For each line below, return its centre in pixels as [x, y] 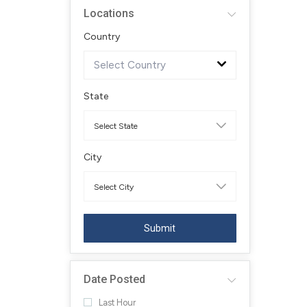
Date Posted [114, 279]
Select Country [130, 65]
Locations [109, 13]
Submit [160, 228]
